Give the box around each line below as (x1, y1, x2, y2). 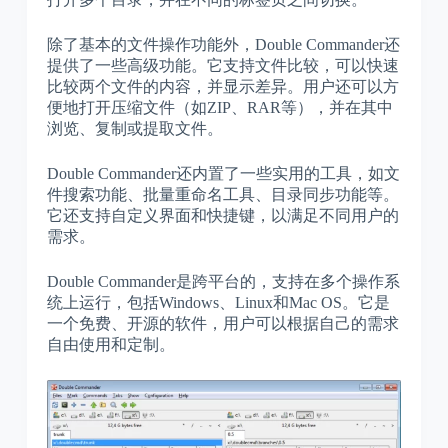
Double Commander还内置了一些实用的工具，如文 (46, 165, 400, 182)
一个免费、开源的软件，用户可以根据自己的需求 (46, 315, 399, 332)
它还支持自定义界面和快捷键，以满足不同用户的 (46, 207, 399, 224)
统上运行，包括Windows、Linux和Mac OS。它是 (46, 294, 390, 311)
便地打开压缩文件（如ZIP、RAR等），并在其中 (46, 99, 393, 116)
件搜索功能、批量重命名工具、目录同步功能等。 (46, 186, 399, 203)
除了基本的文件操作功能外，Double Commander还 (46, 36, 400, 53)
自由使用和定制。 (46, 336, 175, 353)
